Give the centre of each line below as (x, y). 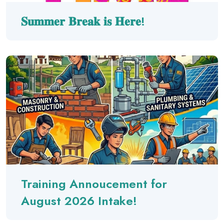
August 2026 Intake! (79, 200)
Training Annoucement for (94, 183)
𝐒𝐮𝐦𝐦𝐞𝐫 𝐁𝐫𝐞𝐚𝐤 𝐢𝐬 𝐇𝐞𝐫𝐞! (83, 21)
